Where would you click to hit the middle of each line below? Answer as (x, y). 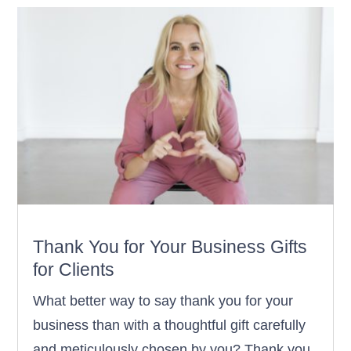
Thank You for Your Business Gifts (170, 246)
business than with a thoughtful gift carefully (170, 325)
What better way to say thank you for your (163, 300)
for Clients (74, 269)
